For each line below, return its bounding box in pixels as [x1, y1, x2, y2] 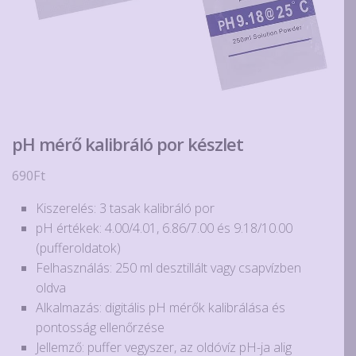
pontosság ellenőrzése [36, 319, 164, 337]
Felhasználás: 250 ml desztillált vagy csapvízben [36, 259, 301, 277]
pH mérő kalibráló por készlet [12, 132, 243, 157]
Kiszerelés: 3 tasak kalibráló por [36, 199, 215, 218]
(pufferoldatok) [36, 239, 121, 257]
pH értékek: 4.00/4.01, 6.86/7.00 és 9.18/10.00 [36, 219, 292, 238]
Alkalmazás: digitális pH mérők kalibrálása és [36, 299, 285, 317]
